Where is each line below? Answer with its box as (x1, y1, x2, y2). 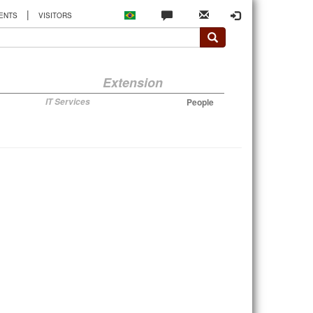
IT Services (45, 96, 90, 108)
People (186, 96, 214, 108)
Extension (103, 73, 163, 92)
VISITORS (38, 10, 72, 21)
